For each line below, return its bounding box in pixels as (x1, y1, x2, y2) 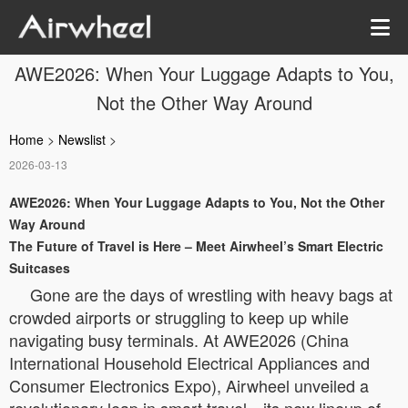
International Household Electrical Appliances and (9, 351, 370, 374)
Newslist (58, 130, 106, 148)
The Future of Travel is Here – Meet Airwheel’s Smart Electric (9, 237, 383, 255)
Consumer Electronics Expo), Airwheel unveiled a (9, 373, 369, 397)
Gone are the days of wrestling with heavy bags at (30, 282, 393, 306)
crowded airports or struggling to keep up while (9, 305, 349, 329)
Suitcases (9, 259, 70, 277)
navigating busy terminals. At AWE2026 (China (9, 328, 349, 352)
